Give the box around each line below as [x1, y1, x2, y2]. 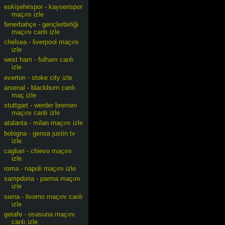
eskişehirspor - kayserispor [4, 3, 83, 11]
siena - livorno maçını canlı [4, 192, 83, 200]
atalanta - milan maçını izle [4, 119, 83, 127]
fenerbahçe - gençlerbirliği [4, 20, 79, 28]
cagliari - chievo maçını [4, 147, 72, 155]
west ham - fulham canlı [4, 56, 74, 64]
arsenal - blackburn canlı [4, 83, 76, 91]
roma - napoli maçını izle [4, 165, 76, 172]
